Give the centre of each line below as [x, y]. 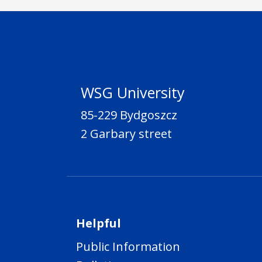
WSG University [133, 92]
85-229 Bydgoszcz [129, 115]
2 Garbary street [126, 133]
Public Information [128, 246]
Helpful [99, 223]
